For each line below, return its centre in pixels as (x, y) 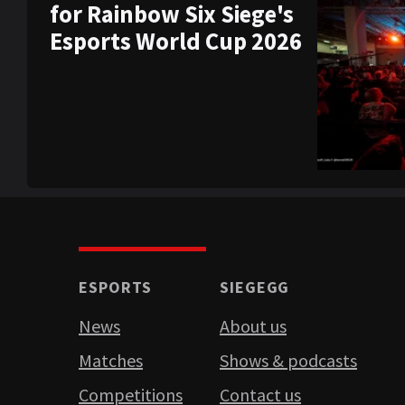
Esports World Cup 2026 (176, 41)
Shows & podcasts (288, 361)
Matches (111, 361)
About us (253, 326)
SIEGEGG (255, 287)
